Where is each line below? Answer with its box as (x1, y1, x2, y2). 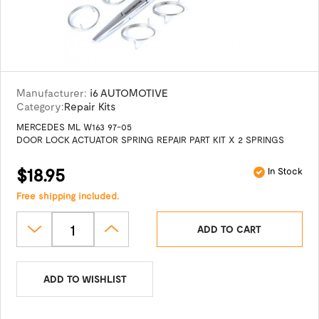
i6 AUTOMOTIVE (90, 86, 169, 99)
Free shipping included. (16, 190, 120, 202)
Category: (16, 100, 65, 113)
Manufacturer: (16, 86, 88, 99)
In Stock (264, 165, 303, 177)
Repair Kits (64, 100, 117, 113)
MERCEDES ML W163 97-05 (16, 121, 132, 132)
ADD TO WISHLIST (43, 273, 127, 285)
